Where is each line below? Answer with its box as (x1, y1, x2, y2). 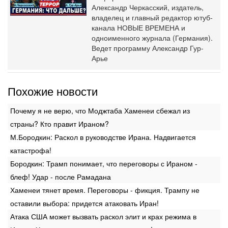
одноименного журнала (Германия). (92, 33, 213, 43)
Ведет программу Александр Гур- (92, 43, 204, 53)
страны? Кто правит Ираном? (10, 119, 109, 129)
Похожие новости (8, 83, 98, 99)
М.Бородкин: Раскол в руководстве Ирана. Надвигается (10, 132, 196, 142)
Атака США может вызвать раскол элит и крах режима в (10, 211, 196, 221)
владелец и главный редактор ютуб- (92, 12, 213, 22)
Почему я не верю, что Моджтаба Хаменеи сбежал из (10, 105, 190, 116)
